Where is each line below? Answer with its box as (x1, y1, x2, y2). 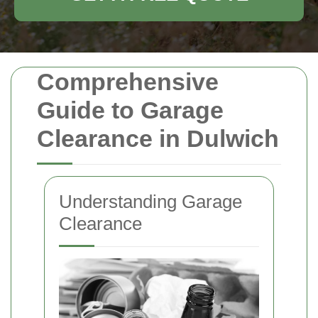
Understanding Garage (59, 191, 242, 212)
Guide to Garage (37, 97, 224, 124)
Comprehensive (37, 68, 219, 95)
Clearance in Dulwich (37, 125, 279, 152)
